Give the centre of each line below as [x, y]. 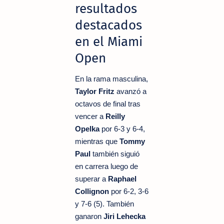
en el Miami [109, 41]
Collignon [92, 191]
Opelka [87, 128]
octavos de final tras [108, 103]
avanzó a [130, 91]
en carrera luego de [106, 166]
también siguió [115, 153]
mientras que [97, 141]
